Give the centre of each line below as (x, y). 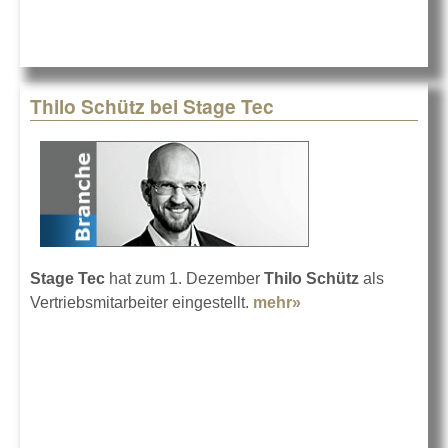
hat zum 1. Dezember (184, 278)
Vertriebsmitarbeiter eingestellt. (141, 302)
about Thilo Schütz (372, 302)
